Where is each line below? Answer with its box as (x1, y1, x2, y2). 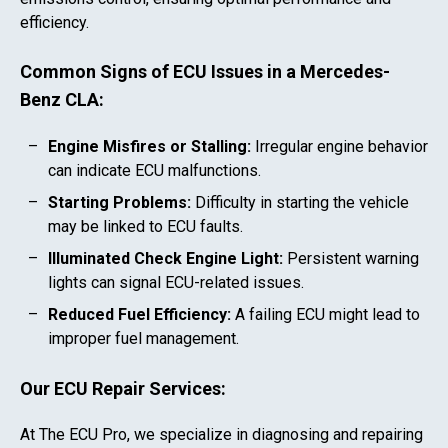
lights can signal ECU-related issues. (48, 273, 304, 293)
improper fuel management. (48, 329, 239, 349)
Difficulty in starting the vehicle (191, 193, 409, 213)
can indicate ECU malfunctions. (48, 161, 261, 181)
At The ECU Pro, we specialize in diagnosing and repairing (20, 425, 423, 445)
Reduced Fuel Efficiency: (48, 305, 231, 325)
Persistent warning (283, 249, 419, 269)
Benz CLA (20, 89, 99, 111)
